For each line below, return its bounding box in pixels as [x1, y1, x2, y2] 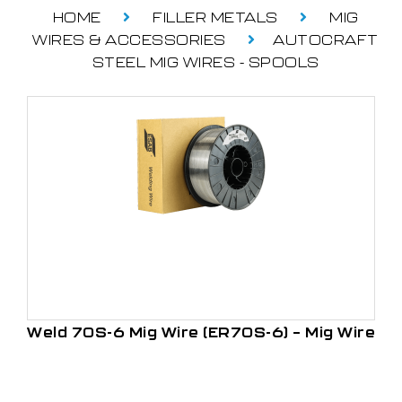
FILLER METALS [153, 8, 278, 26]
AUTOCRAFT [273, 31, 379, 48]
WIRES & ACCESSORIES [32, 31, 226, 48]
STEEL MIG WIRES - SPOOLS [92, 53, 319, 71]
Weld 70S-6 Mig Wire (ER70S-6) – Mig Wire [27, 323, 375, 341]
